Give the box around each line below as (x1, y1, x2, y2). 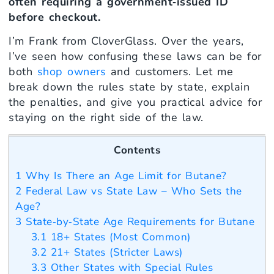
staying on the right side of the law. (9, 110, 204, 125)
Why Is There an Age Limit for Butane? (21, 168, 227, 183)
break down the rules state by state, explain (9, 80, 250, 95)
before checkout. (9, 9, 100, 24)
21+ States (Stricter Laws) (46, 245, 183, 259)
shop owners (37, 64, 106, 80)
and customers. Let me (106, 64, 233, 80)
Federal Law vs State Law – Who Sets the (21, 183, 242, 198)
